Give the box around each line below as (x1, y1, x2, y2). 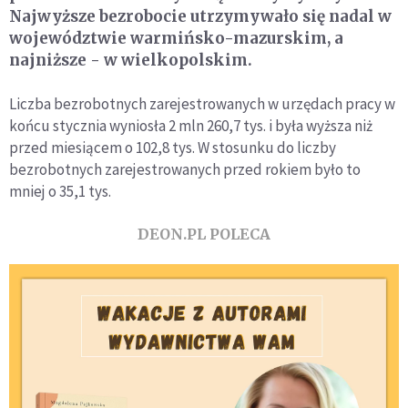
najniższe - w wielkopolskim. (9, 49, 252, 70)
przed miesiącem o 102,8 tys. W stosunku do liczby (9, 137, 336, 158)
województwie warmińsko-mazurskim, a (9, 27, 343, 48)
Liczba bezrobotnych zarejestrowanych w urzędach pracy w (9, 93, 395, 114)
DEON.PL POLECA (138, 224, 270, 243)
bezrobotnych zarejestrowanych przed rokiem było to (9, 158, 361, 179)
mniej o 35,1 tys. (9, 180, 111, 201)
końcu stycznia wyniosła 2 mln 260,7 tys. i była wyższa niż (9, 115, 372, 136)
